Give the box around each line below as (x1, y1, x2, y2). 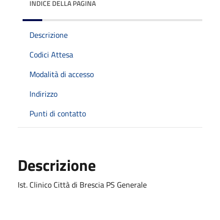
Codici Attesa (29, 48, 73, 60)
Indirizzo (29, 87, 57, 100)
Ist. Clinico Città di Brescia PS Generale (18, 178, 147, 191)
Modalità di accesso (29, 68, 94, 80)
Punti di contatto (29, 107, 86, 119)
